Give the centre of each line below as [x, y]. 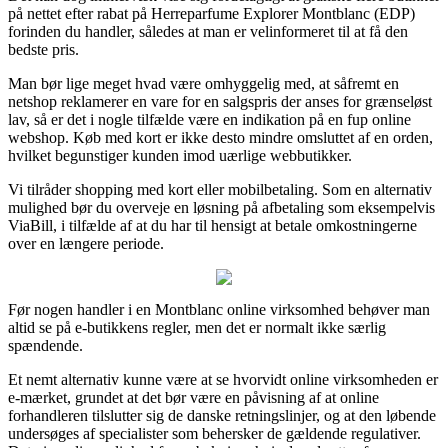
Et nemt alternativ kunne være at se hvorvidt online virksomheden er [223, 379]
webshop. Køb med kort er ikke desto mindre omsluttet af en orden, [220, 137]
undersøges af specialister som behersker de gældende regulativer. [214, 433]
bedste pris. [43, 49]
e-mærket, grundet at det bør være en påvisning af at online [193, 397]
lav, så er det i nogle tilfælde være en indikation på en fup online [209, 119]
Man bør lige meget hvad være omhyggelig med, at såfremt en [203, 83]
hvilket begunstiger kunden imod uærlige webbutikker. [180, 155]
